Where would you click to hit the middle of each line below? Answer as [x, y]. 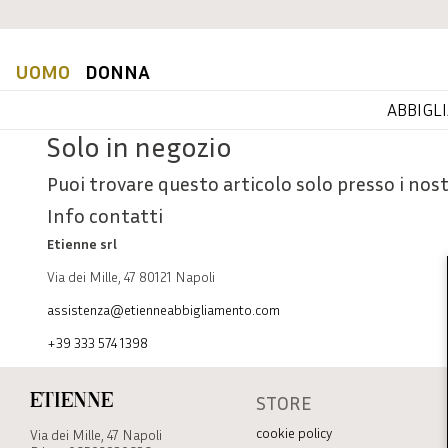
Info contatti [105, 215]
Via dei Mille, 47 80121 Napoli [131, 276]
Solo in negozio [139, 146]
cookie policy [294, 432]
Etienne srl [82, 243]
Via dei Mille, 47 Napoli [96, 434]
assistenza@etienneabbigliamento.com [163, 309]
